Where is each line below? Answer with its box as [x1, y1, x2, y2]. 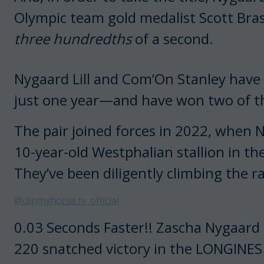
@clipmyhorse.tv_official [14, 194, 119, 207]
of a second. [131, 29, 213, 49]
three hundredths [14, 29, 131, 49]
